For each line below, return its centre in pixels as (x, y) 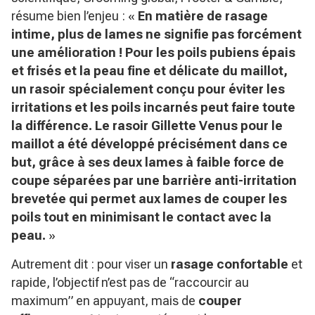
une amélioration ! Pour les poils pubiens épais (153, 52)
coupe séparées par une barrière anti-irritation (154, 180)
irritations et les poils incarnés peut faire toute (153, 107)
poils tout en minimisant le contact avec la (141, 217)
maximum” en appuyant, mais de (105, 301)
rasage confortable (230, 264)
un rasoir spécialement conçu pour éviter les (148, 89)
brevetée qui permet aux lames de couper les (149, 199)
